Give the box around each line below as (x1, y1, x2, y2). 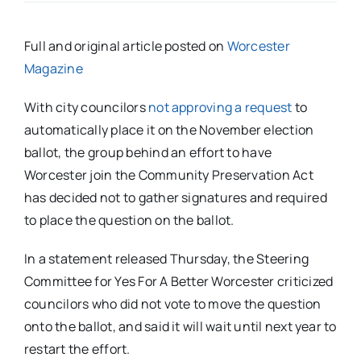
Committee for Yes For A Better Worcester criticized (23, 272, 334, 291)
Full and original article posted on (23, 37, 227, 56)
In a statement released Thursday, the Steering (23, 250, 309, 268)
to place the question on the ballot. (23, 211, 234, 230)
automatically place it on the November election (23, 121, 314, 139)
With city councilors (23, 98, 149, 117)
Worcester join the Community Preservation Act (23, 166, 313, 185)
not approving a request (148, 98, 293, 117)
